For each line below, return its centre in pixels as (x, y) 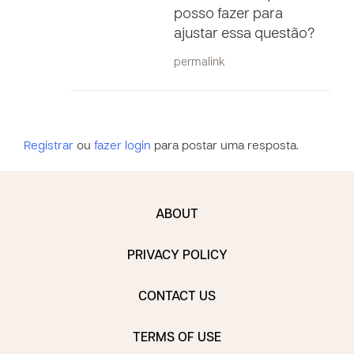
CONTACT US (177, 297)
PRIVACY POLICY (177, 256)
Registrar (49, 146)
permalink (200, 63)
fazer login (122, 146)
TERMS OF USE (177, 338)
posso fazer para (228, 15)
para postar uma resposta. (225, 146)
